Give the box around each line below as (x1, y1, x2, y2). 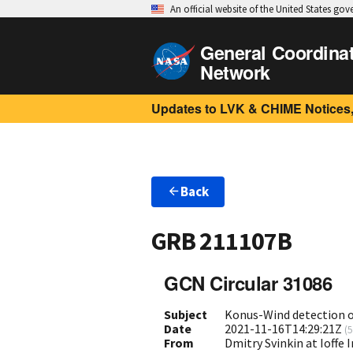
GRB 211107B (151, 225, 292, 258)
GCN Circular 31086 (164, 269, 333, 296)
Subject (164, 306, 207, 322)
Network (200, 59, 270, 85)
